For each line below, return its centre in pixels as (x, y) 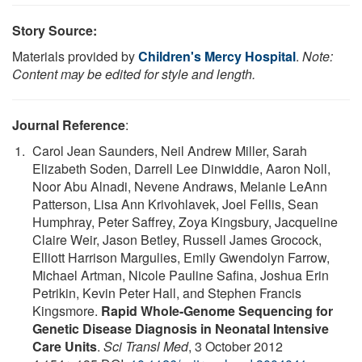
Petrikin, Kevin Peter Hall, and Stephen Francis (167, 293)
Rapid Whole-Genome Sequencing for (217, 310)
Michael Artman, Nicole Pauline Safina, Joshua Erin (181, 275)
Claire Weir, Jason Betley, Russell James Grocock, (177, 239)
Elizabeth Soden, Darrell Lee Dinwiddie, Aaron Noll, (181, 168)
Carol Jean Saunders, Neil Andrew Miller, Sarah (170, 150)
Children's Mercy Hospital (217, 56)
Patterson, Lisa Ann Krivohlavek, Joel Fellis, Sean (175, 204)
